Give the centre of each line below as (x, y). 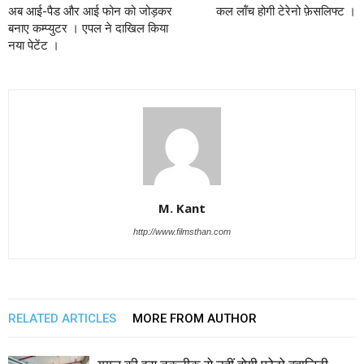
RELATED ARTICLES (62, 318)
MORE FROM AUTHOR (195, 318)
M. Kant (182, 208)
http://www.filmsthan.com (182, 231)
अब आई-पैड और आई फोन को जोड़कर (90, 11)
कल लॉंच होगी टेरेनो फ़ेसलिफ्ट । (286, 11)
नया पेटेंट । (34, 45)
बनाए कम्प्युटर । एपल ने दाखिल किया (88, 28)
